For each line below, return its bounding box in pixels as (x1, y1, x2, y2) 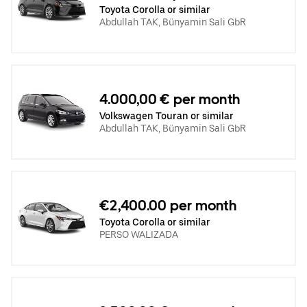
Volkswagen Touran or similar (99, 110, 234, 121)
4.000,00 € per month (99, 90, 240, 108)
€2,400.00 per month (99, 197, 236, 214)
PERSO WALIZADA (99, 228, 178, 240)
